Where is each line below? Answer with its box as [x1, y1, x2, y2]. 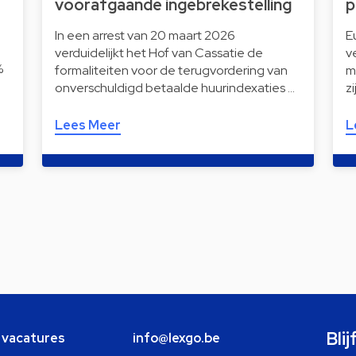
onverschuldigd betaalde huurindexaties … [54, 79, 295, 96]
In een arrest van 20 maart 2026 [54, 26, 235, 44]
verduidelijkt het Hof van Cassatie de [54, 44, 263, 61]
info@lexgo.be [132, 329, 220, 346]
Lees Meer [54, 116, 121, 133]
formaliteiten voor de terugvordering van [54, 61, 288, 79]
